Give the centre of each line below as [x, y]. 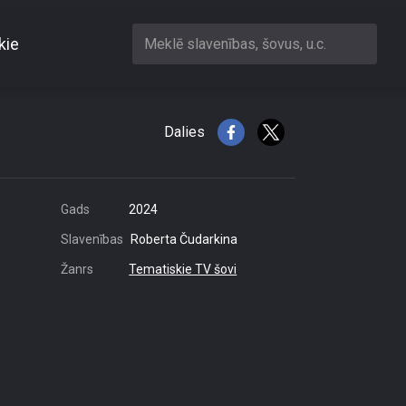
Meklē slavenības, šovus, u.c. [235, 43]
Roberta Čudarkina [184, 239]
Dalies [184, 132]
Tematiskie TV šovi [183, 269]
